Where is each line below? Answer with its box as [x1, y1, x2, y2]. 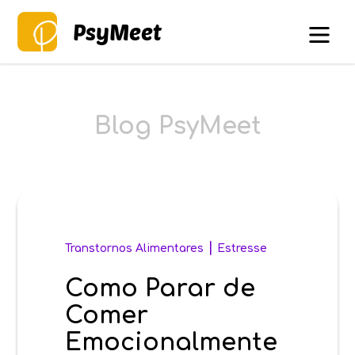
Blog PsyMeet [94, 113, 261, 139]
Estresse [217, 242, 268, 254]
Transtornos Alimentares [65, 242, 204, 254]
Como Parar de [65, 276, 256, 302]
